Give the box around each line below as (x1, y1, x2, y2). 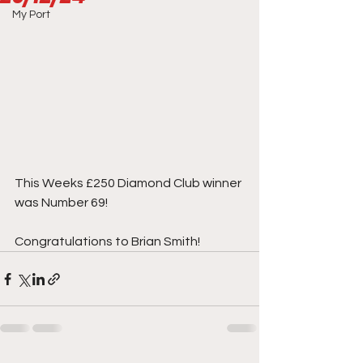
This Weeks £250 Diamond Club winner (15, 177, 244, 190)
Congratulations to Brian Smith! (15, 235, 200, 249)
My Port (12, 9, 50, 20)
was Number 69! (15, 196, 108, 210)
